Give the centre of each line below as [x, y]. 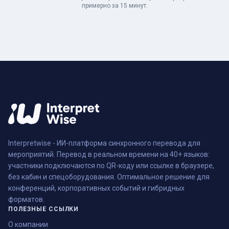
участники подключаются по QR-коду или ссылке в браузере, [111, 166]
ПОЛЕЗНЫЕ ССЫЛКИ [44, 209]
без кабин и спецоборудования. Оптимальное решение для [109, 177]
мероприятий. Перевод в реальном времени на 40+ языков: [109, 155]
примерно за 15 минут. [114, 6]
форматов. [26, 200]
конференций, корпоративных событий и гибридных [96, 188]
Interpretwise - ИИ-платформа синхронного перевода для [104, 143]
